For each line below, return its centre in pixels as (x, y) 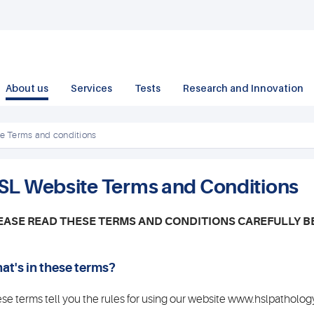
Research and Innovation (243, 88)
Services (91, 88)
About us (27, 88)
